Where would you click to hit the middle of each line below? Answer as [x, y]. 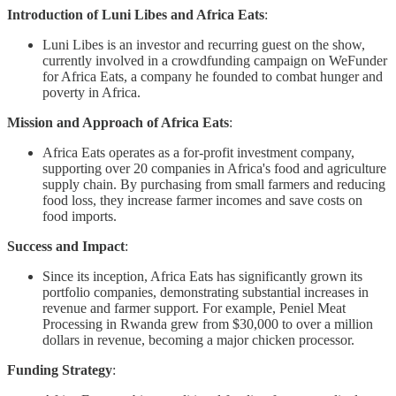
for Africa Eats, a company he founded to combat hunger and [213, 77]
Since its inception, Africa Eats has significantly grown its [202, 277]
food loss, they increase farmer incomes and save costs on [202, 201]
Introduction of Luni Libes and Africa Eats [136, 15]
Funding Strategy [60, 370]
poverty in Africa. [91, 93]
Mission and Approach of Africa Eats [118, 123]
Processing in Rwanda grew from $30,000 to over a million [208, 324]
